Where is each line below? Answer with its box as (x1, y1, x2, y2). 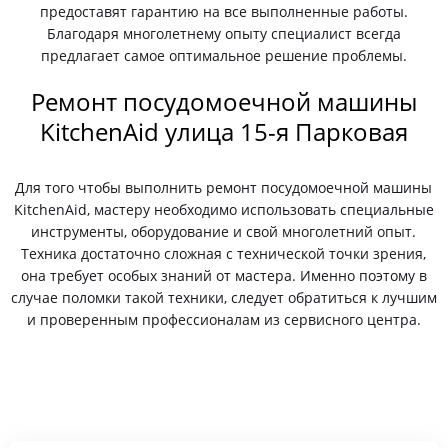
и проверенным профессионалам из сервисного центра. (26, 310, 421, 329)
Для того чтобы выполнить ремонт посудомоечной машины (15, 178, 433, 197)
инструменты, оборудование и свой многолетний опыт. (31, 222, 417, 241)
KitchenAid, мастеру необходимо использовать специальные (13, 200, 434, 219)
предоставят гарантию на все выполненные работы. (39, 2, 408, 21)
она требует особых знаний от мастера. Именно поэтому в (20, 266, 427, 285)
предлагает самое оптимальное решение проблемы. (40, 46, 407, 65)
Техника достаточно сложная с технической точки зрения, (21, 244, 427, 263)
